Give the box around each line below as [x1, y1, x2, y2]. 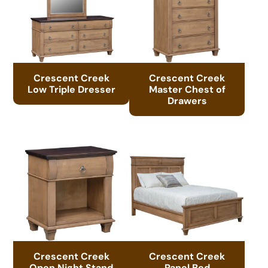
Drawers [167, 95, 207, 106]
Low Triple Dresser [27, 83, 115, 95]
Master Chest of [148, 83, 226, 95]
